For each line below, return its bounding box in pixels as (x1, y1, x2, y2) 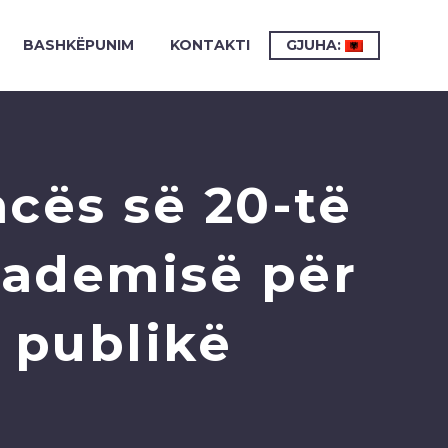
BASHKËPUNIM (23, 36, 134, 54)
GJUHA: (286, 36, 345, 54)
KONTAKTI (170, 36, 250, 54)
